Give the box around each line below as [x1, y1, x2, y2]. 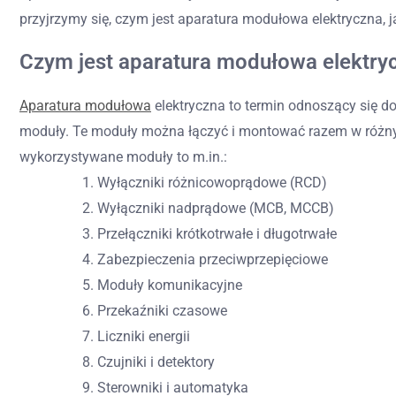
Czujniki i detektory [97, 353, 215, 370]
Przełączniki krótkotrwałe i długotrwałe [97, 225, 337, 242]
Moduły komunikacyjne [97, 276, 242, 293]
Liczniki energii [97, 327, 190, 345]
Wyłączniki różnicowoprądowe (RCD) [97, 173, 327, 191]
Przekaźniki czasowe [97, 301, 227, 319]
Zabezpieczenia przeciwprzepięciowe [97, 250, 328, 268]
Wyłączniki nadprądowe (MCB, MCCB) [97, 199, 334, 217]
